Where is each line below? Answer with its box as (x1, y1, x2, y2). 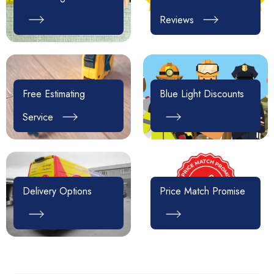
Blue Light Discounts (160, 87, 244, 102)
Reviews (160, 12, 197, 27)
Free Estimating (23, 87, 85, 102)
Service (23, 110, 56, 125)
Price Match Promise (160, 184, 245, 199)
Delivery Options (23, 184, 92, 199)
